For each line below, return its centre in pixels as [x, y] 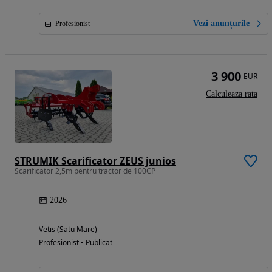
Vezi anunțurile [221, 24]
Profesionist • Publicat [76, 243]
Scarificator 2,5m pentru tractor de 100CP [85, 171]
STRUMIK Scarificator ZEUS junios [95, 161]
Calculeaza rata [232, 94]
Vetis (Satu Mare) [68, 229]
